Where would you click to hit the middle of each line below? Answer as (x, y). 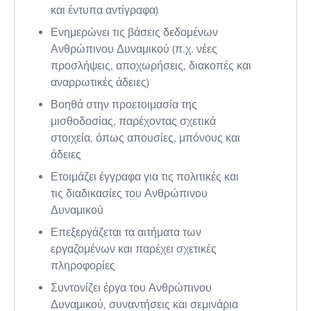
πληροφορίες (83, 266)
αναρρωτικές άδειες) (100, 82)
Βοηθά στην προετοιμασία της (124, 104)
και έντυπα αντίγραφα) (104, 10)
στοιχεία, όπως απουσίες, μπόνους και (145, 138)
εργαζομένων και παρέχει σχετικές (134, 249)
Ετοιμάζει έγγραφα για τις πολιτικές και (145, 177)
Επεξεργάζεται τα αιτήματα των (126, 232)
